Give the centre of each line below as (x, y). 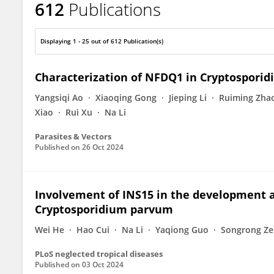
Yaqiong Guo (182, 230)
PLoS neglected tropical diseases (99, 254)
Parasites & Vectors (73, 136)
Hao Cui (93, 230)
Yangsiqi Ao (59, 98)
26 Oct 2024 (103, 147)
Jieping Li (188, 98)
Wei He (50, 230)
